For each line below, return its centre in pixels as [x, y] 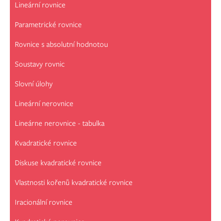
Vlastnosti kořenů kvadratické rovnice [74, 183]
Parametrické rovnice [48, 25]
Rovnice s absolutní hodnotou [61, 45]
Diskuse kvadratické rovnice [58, 163]
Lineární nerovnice [44, 104]
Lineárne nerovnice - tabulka [60, 124]
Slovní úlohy [34, 84]
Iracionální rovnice [44, 203]
